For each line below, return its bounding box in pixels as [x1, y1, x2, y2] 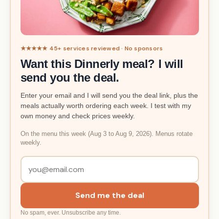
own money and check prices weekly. [20, 111, 135, 120]
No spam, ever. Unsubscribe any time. [20, 209, 121, 217]
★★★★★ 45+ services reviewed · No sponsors [20, 44, 163, 52]
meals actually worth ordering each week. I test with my [20, 101, 191, 109]
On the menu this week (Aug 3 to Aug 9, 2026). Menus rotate [20, 131, 193, 138]
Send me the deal [75, 190, 144, 201]
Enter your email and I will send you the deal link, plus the [20, 91, 198, 99]
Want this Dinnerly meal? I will [20, 57, 183, 70]
